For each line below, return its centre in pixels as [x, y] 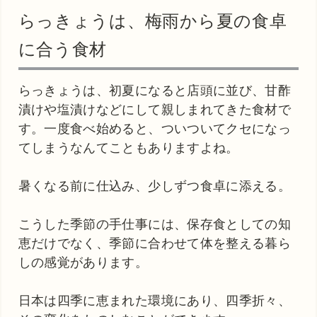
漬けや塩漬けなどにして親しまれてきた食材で [155, 109]
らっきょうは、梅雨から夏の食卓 [152, 21]
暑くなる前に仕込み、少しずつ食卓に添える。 [155, 186]
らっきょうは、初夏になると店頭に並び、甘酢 [155, 90]
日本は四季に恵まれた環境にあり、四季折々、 [155, 300]
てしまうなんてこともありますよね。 [128, 148]
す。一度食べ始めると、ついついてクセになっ [155, 128]
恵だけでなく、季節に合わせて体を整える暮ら [155, 243]
